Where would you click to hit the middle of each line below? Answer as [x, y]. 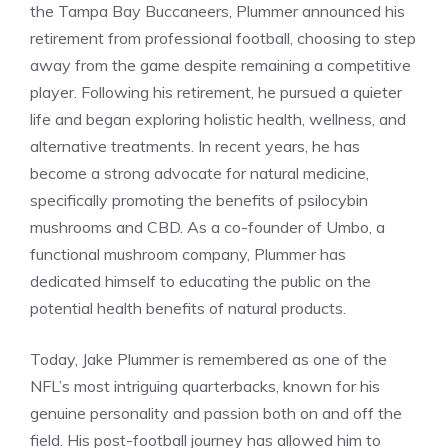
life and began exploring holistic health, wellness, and [218, 119]
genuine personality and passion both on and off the [216, 413]
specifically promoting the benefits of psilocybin [199, 200]
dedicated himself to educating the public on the [200, 281]
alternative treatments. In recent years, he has [195, 146]
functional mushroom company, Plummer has [188, 254]
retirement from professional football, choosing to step [223, 38]
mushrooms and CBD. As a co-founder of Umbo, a [207, 227]
